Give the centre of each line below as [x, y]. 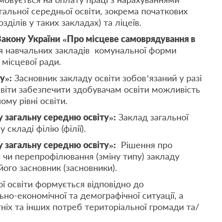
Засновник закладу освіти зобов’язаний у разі [107, 78]
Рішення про [144, 145]
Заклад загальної [152, 117]
